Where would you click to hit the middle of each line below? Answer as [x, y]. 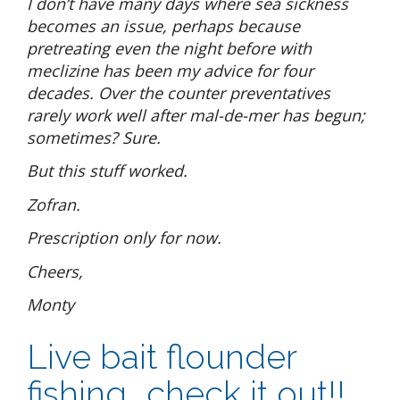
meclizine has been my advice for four [170, 70]
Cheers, [55, 271]
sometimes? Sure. [96, 137]
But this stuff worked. [109, 171]
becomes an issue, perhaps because [163, 25]
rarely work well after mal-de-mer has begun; [196, 115]
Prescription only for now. [126, 238]
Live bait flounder [162, 357]
